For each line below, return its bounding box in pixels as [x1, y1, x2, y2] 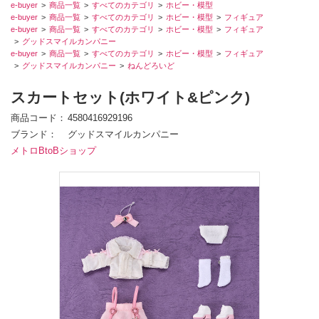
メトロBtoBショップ [11, 146, 96, 157]
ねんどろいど [127, 61, 174, 70]
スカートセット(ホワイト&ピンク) [11, 89, 250, 106]
